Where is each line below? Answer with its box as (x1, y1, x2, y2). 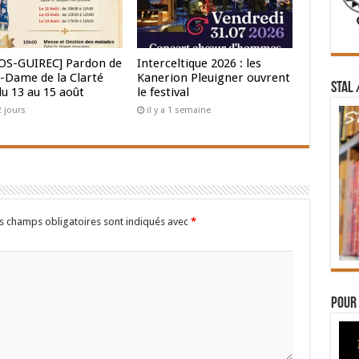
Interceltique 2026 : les (137, 56, 262, 71)
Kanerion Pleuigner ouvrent (137, 71, 291, 86)
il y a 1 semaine (147, 105, 212, 116)
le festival (137, 85, 190, 100)
